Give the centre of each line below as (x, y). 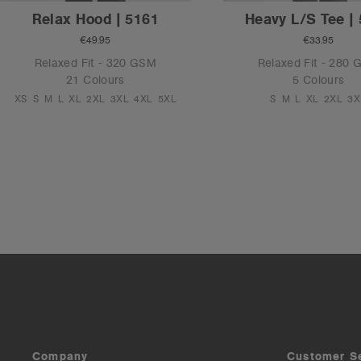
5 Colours (319, 80)
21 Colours (95, 80)
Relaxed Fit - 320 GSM (95, 63)
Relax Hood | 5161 (95, 19)
